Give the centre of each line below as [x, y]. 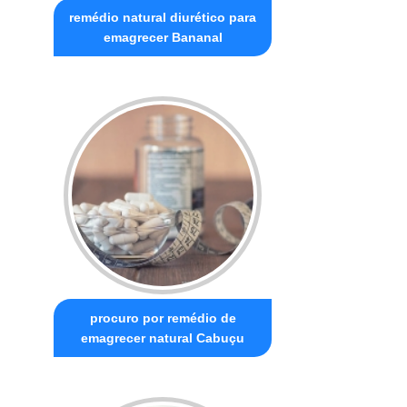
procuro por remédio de [163, 318]
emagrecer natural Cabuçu [163, 338]
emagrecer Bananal [163, 37]
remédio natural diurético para [163, 17]
